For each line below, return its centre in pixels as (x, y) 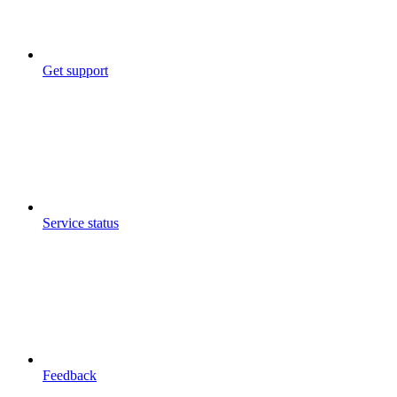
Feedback (70, 375)
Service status (81, 222)
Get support (75, 70)
